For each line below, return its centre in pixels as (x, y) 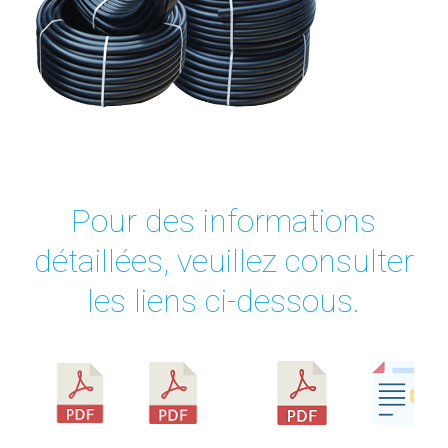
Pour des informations (224, 221)
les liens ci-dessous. (224, 301)
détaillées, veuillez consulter (223, 261)
